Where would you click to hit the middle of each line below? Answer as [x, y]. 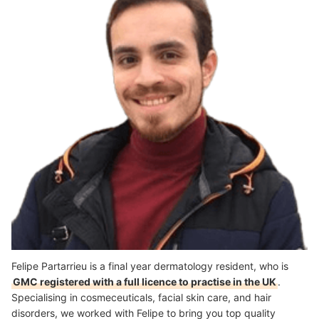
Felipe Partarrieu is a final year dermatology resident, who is [150, 266]
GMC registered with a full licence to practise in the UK [145, 281]
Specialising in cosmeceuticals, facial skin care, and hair [141, 297]
